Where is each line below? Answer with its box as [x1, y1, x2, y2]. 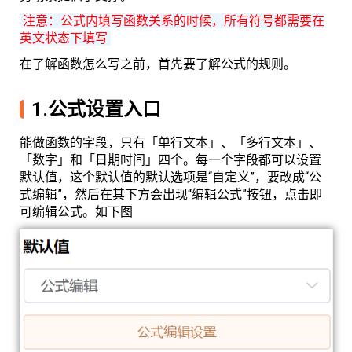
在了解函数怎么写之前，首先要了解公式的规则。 [20, 54, 296, 72]
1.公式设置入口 [31, 98, 161, 120]
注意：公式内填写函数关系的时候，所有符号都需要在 [20, 13, 324, 28]
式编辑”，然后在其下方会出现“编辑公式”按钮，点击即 [20, 187, 322, 202]
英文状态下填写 [20, 31, 111, 46]
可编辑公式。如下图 [20, 204, 133, 219]
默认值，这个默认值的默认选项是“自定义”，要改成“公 [20, 170, 321, 185]
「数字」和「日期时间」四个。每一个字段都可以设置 [20, 152, 321, 167]
